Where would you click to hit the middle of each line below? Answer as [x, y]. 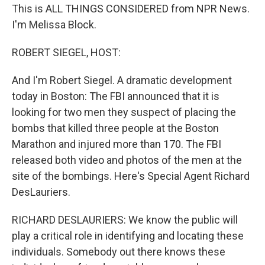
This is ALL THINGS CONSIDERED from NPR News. [131, 9]
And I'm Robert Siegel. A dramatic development [122, 80]
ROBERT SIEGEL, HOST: [66, 52]
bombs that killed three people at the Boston [115, 128]
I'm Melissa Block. [54, 25]
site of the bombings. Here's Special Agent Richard [131, 176]
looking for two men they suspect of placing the [124, 112]
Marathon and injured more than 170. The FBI [117, 144]
